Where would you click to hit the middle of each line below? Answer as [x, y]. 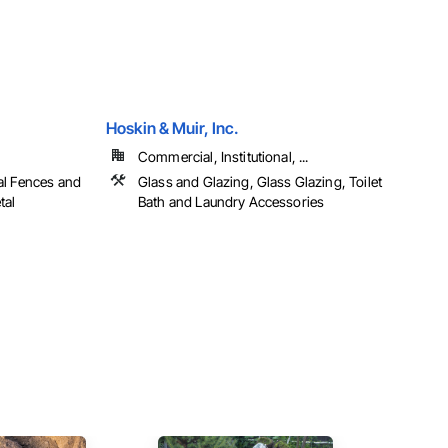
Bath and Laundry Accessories [231, 202]
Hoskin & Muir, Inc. [172, 128]
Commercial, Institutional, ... [223, 157]
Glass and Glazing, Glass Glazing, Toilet [260, 182]
